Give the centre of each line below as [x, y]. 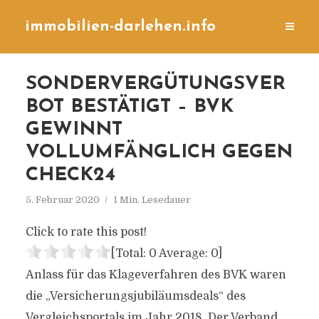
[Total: [130, 253]
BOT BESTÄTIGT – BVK [129, 107]
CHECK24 [70, 176]
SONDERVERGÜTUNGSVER [155, 84]
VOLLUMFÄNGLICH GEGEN [159, 153]
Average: [183, 253]
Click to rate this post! [86, 232]
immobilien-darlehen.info [120, 27]
